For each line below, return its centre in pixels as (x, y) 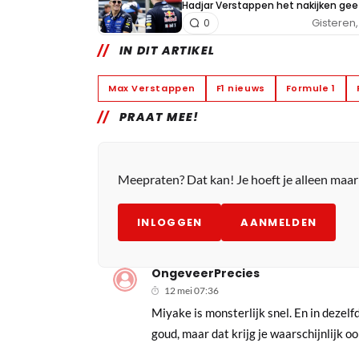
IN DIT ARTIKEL (167, 50)
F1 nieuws (240, 88)
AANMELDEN (279, 222)
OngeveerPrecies (206, 273)
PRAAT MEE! (159, 117)
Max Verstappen (152, 88)
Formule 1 (311, 88)
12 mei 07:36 (192, 290)
